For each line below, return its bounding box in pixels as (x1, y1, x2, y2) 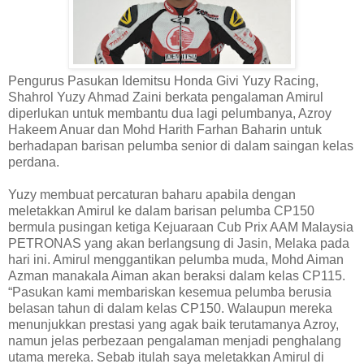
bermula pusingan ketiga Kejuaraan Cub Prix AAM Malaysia (8, 219, 353, 234)
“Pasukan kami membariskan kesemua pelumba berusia (8, 284, 331, 299)
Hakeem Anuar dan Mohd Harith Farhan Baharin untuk (8, 122, 322, 136)
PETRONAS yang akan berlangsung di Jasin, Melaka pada (8, 236, 349, 250)
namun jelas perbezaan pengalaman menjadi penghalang (8, 333, 341, 348)
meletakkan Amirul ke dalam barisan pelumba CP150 (8, 203, 314, 218)
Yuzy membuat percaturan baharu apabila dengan (8, 187, 296, 201)
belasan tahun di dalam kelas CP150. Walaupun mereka (8, 301, 332, 315)
